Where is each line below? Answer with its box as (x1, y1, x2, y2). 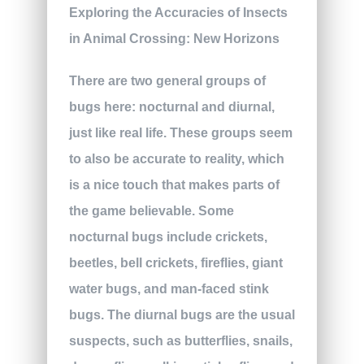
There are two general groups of (68, 73, 266, 88)
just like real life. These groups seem (68, 125, 292, 140)
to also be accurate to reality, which (68, 151, 284, 166)
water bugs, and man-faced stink (68, 281, 269, 296)
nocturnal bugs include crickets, (68, 229, 267, 244)
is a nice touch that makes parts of (68, 177, 279, 192)
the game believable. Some (68, 203, 234, 218)
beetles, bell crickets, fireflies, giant (68, 255, 283, 270)
